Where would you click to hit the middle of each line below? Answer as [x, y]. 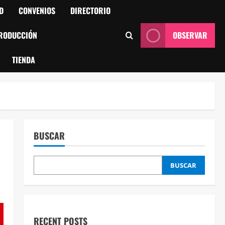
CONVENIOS [37, 11]
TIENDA [24, 60]
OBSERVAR [190, 35]
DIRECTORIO [90, 11]
